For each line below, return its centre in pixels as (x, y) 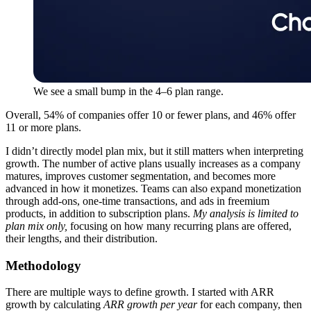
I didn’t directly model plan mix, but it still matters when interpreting (154, 151)
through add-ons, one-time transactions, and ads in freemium (137, 201)
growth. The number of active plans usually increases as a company (153, 163)
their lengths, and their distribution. (82, 238)
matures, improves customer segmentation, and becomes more (141, 176)
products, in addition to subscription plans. (99, 213)
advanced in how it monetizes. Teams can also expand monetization (153, 188)
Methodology (43, 265)
